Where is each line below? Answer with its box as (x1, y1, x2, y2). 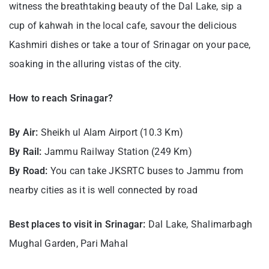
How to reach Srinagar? (9, 92, 113, 104)
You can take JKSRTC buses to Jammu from (47, 165, 244, 177)
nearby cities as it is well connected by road (9, 184, 198, 196)
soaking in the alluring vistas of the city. (9, 58, 182, 70)
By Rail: (9, 145, 44, 157)
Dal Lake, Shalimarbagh (148, 218, 253, 230)
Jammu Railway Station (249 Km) (44, 145, 192, 157)
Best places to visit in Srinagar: (9, 218, 148, 230)
